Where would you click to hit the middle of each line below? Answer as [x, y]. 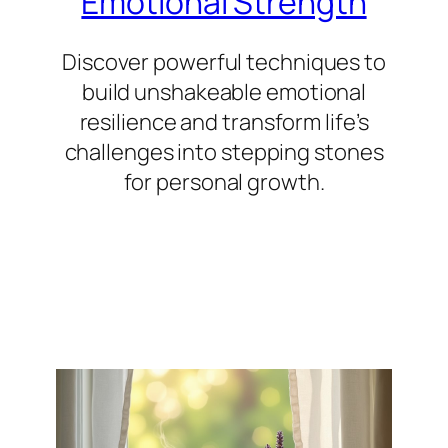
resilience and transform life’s [224, 121]
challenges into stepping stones [224, 151]
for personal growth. [224, 181]
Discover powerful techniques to [224, 61]
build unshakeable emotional [224, 91]
